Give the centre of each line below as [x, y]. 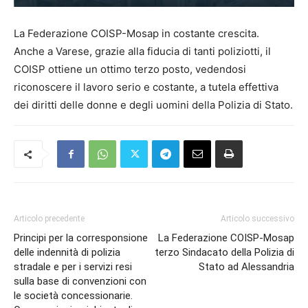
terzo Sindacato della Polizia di [224, 253]
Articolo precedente [49, 219]
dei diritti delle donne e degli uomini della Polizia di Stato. [153, 105]
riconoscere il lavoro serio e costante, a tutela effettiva [146, 87]
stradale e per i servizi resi [73, 267]
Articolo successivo [257, 219]
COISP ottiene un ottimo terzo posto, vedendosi [130, 69]
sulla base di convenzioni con [80, 282]
